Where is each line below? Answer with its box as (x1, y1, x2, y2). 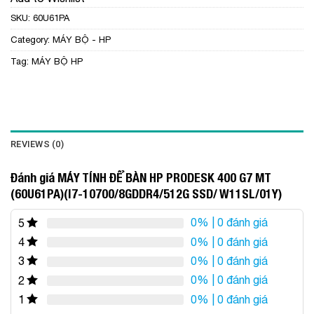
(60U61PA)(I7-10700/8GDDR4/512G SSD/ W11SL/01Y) (11, 186, 282, 201)
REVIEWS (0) (11, 138, 64, 149)
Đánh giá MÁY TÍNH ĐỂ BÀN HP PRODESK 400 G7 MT (11, 170, 271, 185)
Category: (11, 34, 53, 45)
